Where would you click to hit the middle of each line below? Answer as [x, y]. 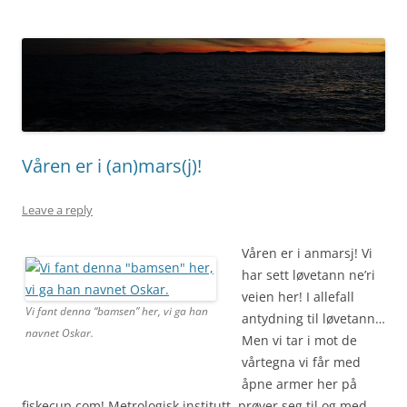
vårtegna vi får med [301, 362]
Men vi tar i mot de [299, 340]
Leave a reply [57, 209]
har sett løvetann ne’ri [308, 274]
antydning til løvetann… [313, 318]
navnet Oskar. [60, 333]
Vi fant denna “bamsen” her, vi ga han [117, 311]
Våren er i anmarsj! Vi [307, 253]
